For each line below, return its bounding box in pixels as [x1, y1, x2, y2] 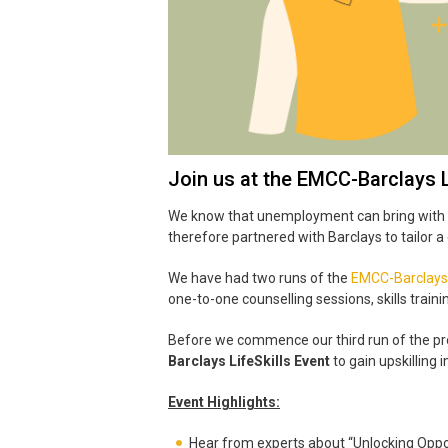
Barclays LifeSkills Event [168, 353, 330, 370]
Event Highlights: [168, 394, 280, 411]
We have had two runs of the [168, 270, 351, 287]
